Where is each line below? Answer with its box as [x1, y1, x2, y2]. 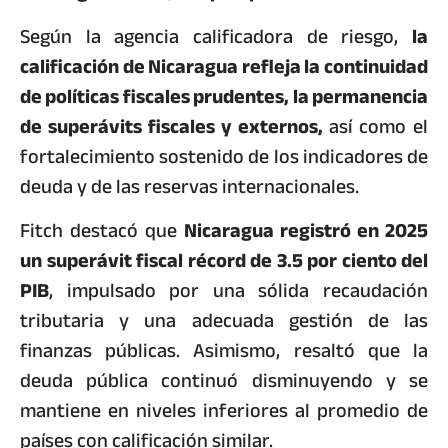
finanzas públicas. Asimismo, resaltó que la [20, 331, 428, 369]
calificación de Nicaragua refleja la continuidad [20, 47, 428, 85]
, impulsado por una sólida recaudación [49, 271, 428, 309]
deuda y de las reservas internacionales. [20, 167, 359, 205]
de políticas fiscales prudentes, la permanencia [20, 77, 428, 115]
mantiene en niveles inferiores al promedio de [20, 391, 428, 429]
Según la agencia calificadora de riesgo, [20, 17, 412, 55]
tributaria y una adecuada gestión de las [20, 301, 428, 339]
